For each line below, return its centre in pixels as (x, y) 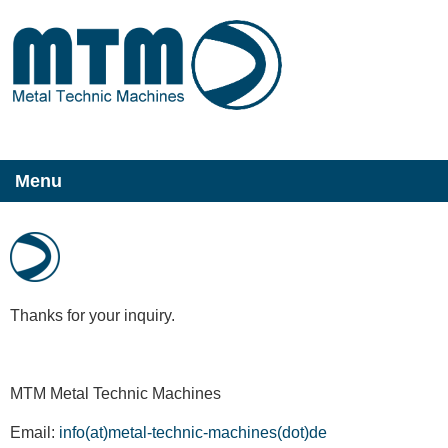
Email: (34, 432)
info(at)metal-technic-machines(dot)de (193, 432)
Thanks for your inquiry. (92, 315)
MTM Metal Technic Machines (115, 393)
